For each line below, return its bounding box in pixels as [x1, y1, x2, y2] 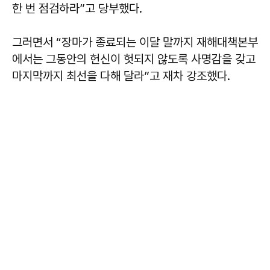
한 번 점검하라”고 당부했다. [12, 1, 142, 16]
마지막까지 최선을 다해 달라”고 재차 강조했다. [12, 69, 230, 84]
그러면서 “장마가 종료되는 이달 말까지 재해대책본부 [12, 35, 258, 50]
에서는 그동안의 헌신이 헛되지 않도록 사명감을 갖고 [12, 52, 256, 67]
